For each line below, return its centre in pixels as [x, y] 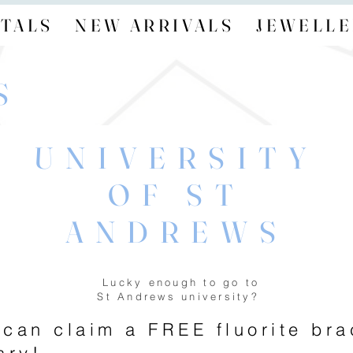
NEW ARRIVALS [155, 25]
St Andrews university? [181, 296]
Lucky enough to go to [181, 282]
